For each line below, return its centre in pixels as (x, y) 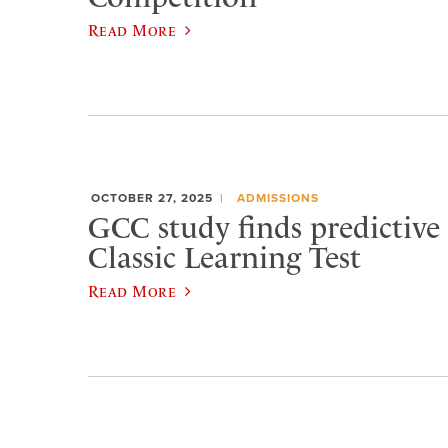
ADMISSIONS (277, 198)
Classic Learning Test (224, 257)
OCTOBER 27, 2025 (152, 198)
